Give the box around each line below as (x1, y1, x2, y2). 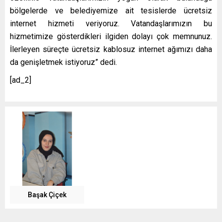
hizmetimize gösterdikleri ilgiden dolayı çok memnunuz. (10, 31, 212, 41)
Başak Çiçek (28, 190, 66, 199)
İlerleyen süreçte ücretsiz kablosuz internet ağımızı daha (10, 44, 212, 54)
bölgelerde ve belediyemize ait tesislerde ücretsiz (10, 5, 212, 15)
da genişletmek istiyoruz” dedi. (10, 57, 117, 67)
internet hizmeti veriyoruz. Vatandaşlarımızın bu (10, 18, 212, 28)
